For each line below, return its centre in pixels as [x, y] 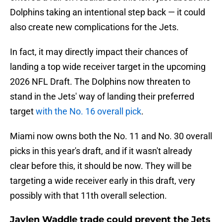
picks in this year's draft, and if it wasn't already [101, 151]
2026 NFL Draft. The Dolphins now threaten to [100, 82]
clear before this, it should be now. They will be [101, 166]
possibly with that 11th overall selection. [88, 196]
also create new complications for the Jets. [94, 27]
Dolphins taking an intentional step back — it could [108, 12]
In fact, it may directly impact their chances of [99, 52]
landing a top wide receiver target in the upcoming [108, 67]
